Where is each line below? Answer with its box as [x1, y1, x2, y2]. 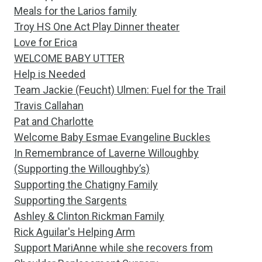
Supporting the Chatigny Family [14, 178, 158, 191]
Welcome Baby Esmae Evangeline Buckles [14, 131, 211, 143]
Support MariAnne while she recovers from [14, 242, 213, 254]
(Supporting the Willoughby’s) [14, 163, 150, 175]
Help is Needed [14, 68, 85, 80]
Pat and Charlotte [14, 115, 94, 127]
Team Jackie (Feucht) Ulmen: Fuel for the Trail [14, 84, 226, 96]
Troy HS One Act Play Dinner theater [14, 20, 180, 33]
